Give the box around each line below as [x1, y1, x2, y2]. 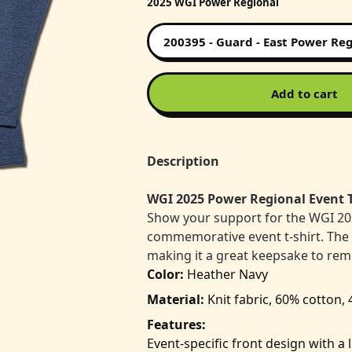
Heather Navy [184, 266, 268, 283]
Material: [147, 291, 207, 308]
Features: [147, 316, 206, 333]
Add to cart [270, 85, 338, 101]
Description [147, 152, 219, 170]
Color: [147, 266, 184, 283]
